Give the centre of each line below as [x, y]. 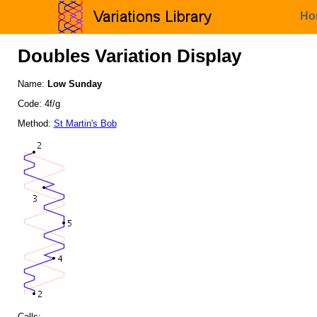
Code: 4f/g [39, 104]
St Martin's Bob [85, 123]
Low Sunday [74, 84]
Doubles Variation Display [129, 56]
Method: [35, 123]
